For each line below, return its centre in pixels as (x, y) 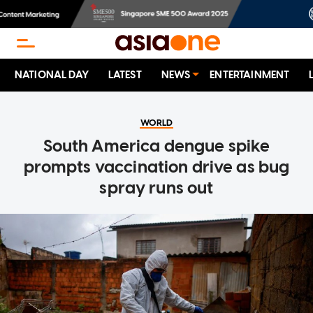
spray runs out (156, 188)
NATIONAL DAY (52, 75)
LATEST (125, 75)
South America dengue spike (156, 146)
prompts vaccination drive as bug (156, 167)
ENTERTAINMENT (250, 75)
